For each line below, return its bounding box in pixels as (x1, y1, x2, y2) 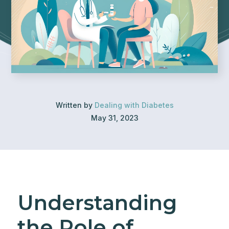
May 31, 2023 (90, 113, 139, 122)
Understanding (17, 190, 177, 215)
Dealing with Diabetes (94, 101, 174, 109)
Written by (55, 101, 95, 109)
